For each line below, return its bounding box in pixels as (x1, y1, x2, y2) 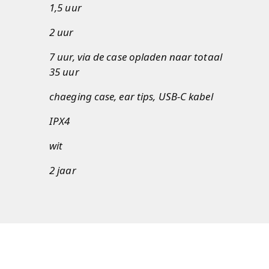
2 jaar (49, 163, 76, 177)
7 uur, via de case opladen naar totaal (49, 50, 222, 64)
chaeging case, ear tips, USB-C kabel (49, 89, 213, 103)
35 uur (49, 65, 79, 79)
